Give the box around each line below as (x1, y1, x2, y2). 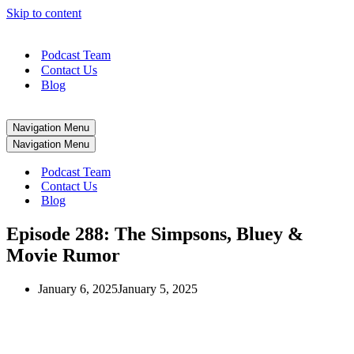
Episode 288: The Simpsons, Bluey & (6, 223, 303, 244)
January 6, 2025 (38, 281, 118, 296)
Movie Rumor (6, 244, 120, 265)
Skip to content (6, 6, 81, 20)
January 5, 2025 (118, 281, 198, 296)
